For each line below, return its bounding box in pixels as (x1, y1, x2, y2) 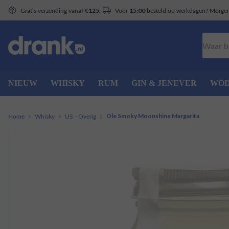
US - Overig (65, 112, 96, 120)
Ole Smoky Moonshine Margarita (106, 112, 199, 120)
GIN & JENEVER (131, 79, 197, 87)
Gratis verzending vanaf (20, 6, 85, 14)
